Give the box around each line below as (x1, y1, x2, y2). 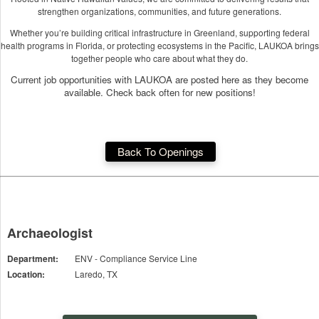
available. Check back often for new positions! (63, 85, 256, 99)
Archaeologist (7, 223, 93, 242)
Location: (7, 267, 45, 281)
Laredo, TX (75, 267, 117, 280)
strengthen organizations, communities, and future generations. (38, 4, 281, 17)
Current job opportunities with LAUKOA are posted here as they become (11, 72, 308, 86)
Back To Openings (117, 143, 204, 159)
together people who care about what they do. (71, 51, 248, 64)
